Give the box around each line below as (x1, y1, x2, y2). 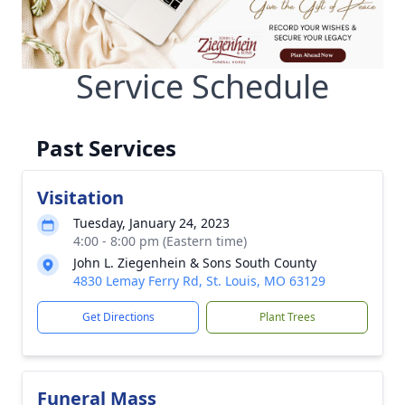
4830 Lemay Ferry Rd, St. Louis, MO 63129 (73, 272, 325, 289)
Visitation (37, 185, 124, 210)
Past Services (36, 133, 176, 163)
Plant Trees (259, 309, 316, 325)
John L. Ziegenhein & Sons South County (73, 254, 316, 271)
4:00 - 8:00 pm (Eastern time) (73, 232, 247, 250)
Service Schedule (76, 64, 329, 108)
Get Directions (81, 309, 155, 325)
